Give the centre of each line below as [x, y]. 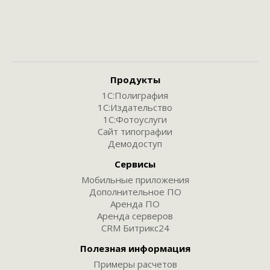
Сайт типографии [135, 131]
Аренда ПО [135, 204]
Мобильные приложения [135, 180]
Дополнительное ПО [135, 192]
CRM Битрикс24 [135, 228]
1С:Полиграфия [135, 95]
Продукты [135, 80]
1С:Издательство [135, 107]
